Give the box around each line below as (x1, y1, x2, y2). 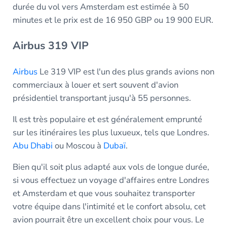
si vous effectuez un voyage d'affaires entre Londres (12, 174, 209, 186)
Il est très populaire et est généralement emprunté (12, 113, 202, 125)
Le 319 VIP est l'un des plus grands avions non (37, 65, 214, 78)
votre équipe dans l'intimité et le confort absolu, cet (12, 200, 206, 212)
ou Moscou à (52, 139, 103, 152)
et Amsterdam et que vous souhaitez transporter (12, 187, 195, 199)
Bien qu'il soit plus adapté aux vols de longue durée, (12, 161, 209, 173)
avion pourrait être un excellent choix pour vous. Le (12, 213, 204, 225)
